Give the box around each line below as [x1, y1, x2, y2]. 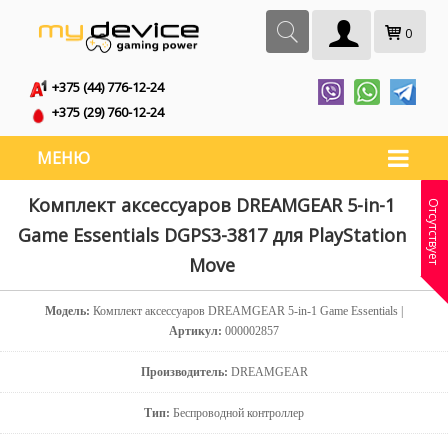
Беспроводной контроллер [170, 406, 304, 420]
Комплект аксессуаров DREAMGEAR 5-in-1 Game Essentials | [93, 304, 403, 318]
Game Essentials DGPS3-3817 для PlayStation [17, 223, 406, 247]
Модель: [45, 304, 93, 318]
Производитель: [140, 365, 228, 379]
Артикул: [169, 324, 225, 338]
